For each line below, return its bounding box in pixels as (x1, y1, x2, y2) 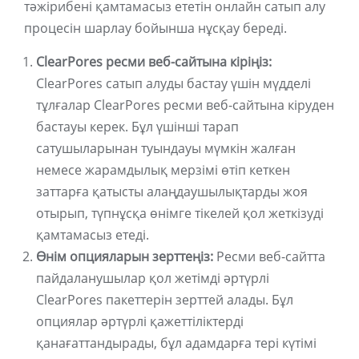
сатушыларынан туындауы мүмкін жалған (36, 139, 296, 158)
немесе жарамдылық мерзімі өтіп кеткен (36, 161, 290, 179)
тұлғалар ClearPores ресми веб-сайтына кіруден (36, 96, 334, 115)
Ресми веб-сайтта (213, 248, 325, 266)
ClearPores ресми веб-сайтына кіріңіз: (36, 53, 272, 71)
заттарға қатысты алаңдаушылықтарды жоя (36, 183, 308, 201)
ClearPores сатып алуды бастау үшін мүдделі (36, 75, 311, 93)
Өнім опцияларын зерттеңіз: (36, 248, 213, 266)
